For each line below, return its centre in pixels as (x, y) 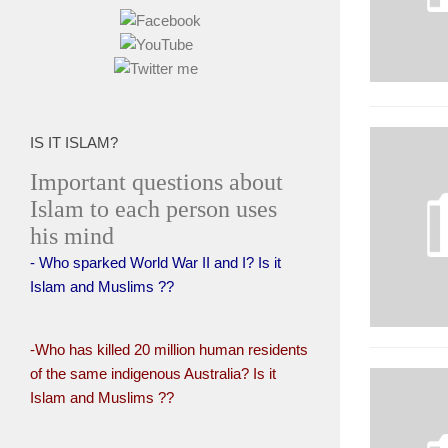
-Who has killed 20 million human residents (169, 349)
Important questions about (156, 182)
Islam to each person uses (153, 209)
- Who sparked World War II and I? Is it (155, 262)
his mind (72, 236)
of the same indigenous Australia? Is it (153, 373)
